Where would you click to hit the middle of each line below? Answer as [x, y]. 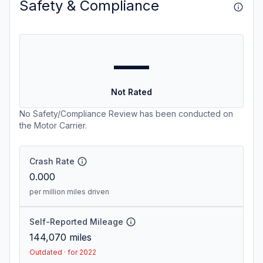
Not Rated [131, 92]
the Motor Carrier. [53, 125]
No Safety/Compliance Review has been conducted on [126, 114]
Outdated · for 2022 [63, 252]
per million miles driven [69, 192]
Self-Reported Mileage [76, 222]
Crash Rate [52, 161]
